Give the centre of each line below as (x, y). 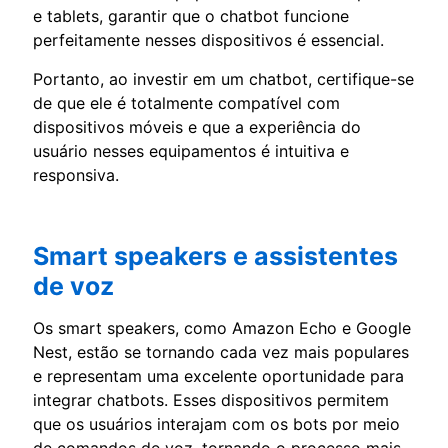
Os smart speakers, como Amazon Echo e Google (222, 327)
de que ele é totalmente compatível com (186, 102)
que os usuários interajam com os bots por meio (216, 423)
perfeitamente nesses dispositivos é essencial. (208, 39)
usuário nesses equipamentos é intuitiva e (191, 150)
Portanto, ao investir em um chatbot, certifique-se (223, 78)
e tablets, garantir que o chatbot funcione (191, 15)
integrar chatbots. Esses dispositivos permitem (211, 399)
